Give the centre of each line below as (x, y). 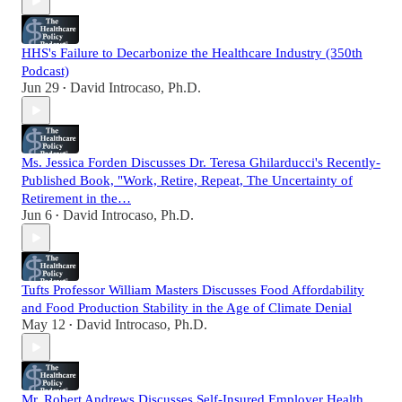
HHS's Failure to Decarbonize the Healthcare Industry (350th (192, 53)
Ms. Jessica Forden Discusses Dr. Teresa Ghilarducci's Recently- (201, 163)
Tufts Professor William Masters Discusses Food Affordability (193, 290)
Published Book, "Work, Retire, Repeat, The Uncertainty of (187, 181)
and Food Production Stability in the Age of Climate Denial (187, 308)
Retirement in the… (76, 199)
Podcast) (45, 71)
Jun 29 (40, 88)
